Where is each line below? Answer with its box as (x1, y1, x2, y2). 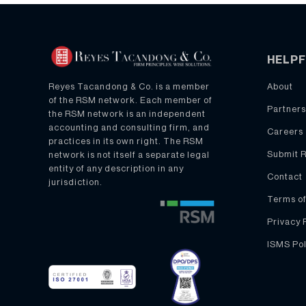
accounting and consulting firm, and (48, 122, 210, 132)
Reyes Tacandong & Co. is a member (48, 81, 210, 91)
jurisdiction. (48, 177, 102, 186)
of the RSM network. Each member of (48, 95, 212, 105)
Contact (266, 171, 303, 181)
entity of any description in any (48, 163, 184, 173)
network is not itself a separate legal (48, 150, 210, 159)
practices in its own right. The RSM (48, 136, 204, 145)
